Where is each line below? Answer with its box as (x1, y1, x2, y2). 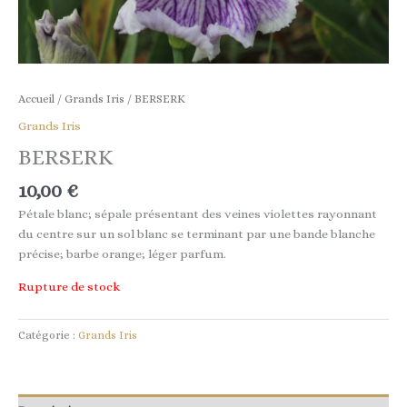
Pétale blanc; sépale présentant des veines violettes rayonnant (18, 206, 377, 221)
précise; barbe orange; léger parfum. (18, 246, 226, 261)
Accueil (18, 92, 55, 105)
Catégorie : (18, 328, 78, 342)
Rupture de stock (18, 279, 120, 293)
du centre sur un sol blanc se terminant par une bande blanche (18, 226, 375, 241)
